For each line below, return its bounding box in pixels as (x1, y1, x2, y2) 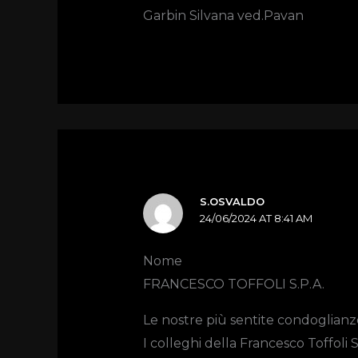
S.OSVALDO (200, 195, 265, 209)
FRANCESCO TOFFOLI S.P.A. (142, 276, 324, 292)
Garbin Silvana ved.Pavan (142, 8, 304, 24)
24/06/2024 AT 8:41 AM (200, 212, 313, 225)
